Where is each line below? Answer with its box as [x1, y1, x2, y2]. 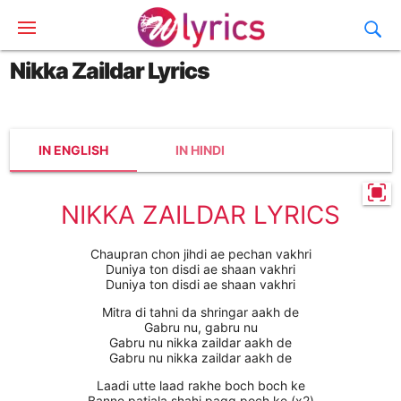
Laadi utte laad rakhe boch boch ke [96, 378, 305, 394]
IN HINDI [175, 142, 226, 158]
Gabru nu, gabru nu [143, 320, 258, 336]
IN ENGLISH [38, 142, 108, 158]
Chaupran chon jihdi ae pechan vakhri [90, 246, 311, 262]
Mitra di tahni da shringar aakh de [102, 304, 299, 320]
